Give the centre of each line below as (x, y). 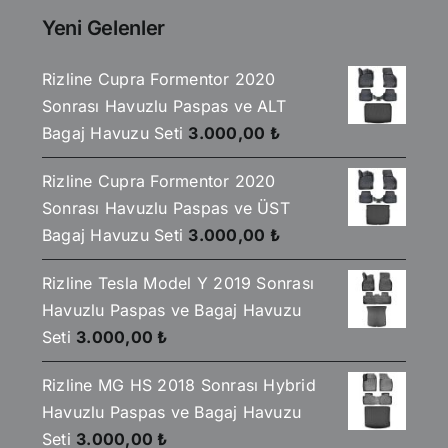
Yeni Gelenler (104, 27)
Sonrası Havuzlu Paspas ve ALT (164, 106)
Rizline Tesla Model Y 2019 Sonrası (178, 283)
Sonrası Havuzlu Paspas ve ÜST (166, 208)
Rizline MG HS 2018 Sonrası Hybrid (179, 385)
